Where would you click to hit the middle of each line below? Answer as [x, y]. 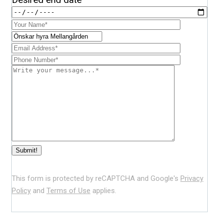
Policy [21, 190]
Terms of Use [68, 190]
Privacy [192, 178]
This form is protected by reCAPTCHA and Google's [96, 178]
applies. [103, 190]
